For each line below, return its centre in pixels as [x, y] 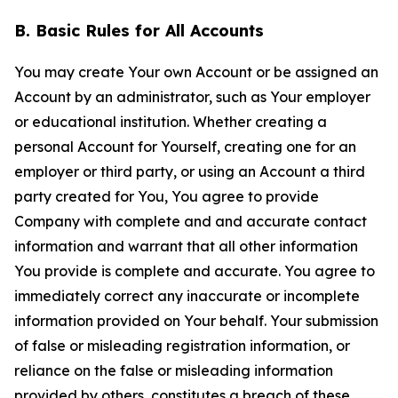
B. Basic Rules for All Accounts [139, 31]
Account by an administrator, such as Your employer [192, 97]
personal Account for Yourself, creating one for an [185, 147]
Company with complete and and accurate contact [191, 221]
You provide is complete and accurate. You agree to [195, 271]
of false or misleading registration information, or [182, 346]
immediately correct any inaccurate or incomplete [187, 296]
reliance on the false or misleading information [174, 370]
